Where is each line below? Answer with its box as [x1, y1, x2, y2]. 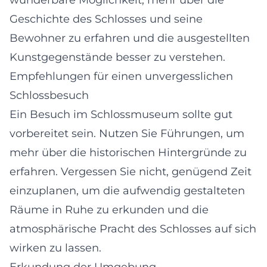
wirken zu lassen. [10, 241, 101, 254]
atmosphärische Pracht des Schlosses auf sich [10, 222, 256, 235]
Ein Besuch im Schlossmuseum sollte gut [10, 107, 232, 121]
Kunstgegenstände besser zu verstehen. [10, 50, 225, 64]
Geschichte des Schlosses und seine [10, 12, 203, 26]
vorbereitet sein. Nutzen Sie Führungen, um [10, 126, 244, 140]
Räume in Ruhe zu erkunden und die [10, 203, 209, 216]
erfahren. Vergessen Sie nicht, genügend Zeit [10, 164, 252, 178]
